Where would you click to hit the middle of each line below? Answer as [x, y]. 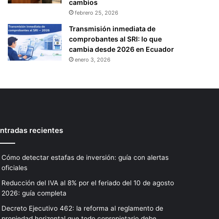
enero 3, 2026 [93, 59]
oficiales [14, 167]
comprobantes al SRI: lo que [116, 39]
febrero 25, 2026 [97, 12]
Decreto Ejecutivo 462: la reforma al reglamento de [82, 208]
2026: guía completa [34, 193]
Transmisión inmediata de [112, 28]
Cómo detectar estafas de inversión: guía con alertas [85, 157]
